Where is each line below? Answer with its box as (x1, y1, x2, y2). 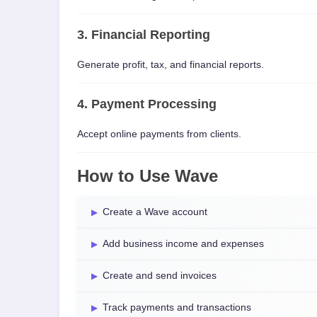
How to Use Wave (77, 166, 218, 185)
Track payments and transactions (103, 302, 251, 313)
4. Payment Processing (77, 97, 217, 111)
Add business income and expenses (103, 238, 264, 249)
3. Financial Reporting (77, 28, 210, 42)
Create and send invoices (103, 270, 217, 281)
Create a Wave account (103, 207, 207, 217)
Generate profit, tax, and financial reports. (77, 59, 264, 70)
